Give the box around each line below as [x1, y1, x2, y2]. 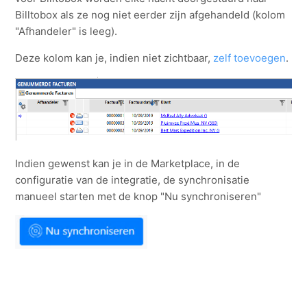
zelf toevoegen [213, 51, 286, 65]
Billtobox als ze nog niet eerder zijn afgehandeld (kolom [15, 8, 286, 22]
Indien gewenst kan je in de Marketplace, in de [15, 156, 241, 170]
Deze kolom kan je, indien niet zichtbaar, [15, 51, 214, 65]
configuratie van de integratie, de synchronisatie [15, 173, 250, 186]
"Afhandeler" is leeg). [15, 25, 121, 38]
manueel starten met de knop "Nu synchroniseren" [15, 189, 262, 203]
